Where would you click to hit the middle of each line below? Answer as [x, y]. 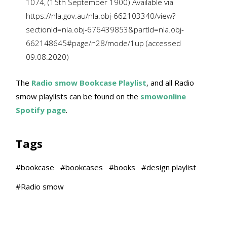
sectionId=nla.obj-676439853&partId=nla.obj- [105, 30]
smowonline [163, 97]
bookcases [84, 167]
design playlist [171, 167]
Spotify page [41, 110]
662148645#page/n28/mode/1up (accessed [103, 43]
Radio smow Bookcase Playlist [88, 83]
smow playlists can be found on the [78, 97]
